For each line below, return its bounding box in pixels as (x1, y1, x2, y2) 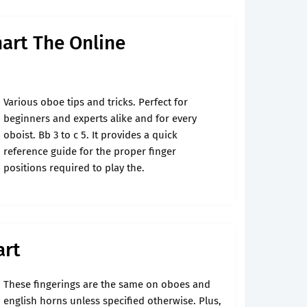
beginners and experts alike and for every (3, 112, 197, 125)
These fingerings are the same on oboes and (3, 278, 210, 291)
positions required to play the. (3, 162, 145, 174)
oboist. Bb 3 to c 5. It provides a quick (3, 129, 177, 141)
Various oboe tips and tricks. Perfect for (3, 96, 188, 108)
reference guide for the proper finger (3, 145, 176, 158)
